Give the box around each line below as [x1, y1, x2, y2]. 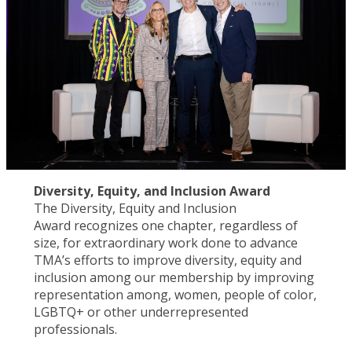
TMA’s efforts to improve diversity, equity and [33, 251, 302, 269]
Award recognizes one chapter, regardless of [33, 217, 298, 235]
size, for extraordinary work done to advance [33, 234, 298, 252]
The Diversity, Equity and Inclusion [33, 200, 236, 218]
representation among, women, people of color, [33, 286, 317, 304]
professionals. [33, 321, 117, 339]
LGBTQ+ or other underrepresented [33, 303, 248, 321]
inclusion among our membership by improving [33, 269, 314, 287]
